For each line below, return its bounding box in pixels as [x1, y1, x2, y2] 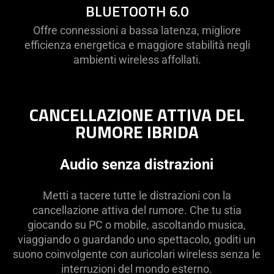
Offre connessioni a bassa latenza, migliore [33, 23, 241, 37]
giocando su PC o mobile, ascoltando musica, [28, 218, 246, 231]
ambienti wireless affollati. [73, 53, 201, 66]
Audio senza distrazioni [60, 155, 214, 173]
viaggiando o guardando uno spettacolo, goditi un [18, 232, 256, 246]
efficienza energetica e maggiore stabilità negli [24, 38, 250, 51]
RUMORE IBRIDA [75, 118, 199, 145]
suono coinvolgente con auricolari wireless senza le [13, 247, 261, 261]
